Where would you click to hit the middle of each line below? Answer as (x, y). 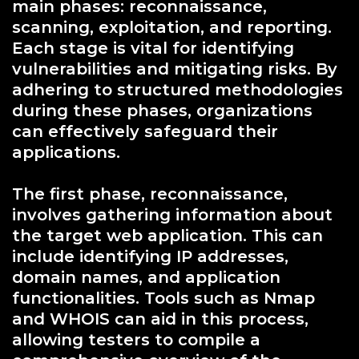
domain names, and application (146, 277)
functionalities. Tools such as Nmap (163, 298)
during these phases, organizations (162, 110)
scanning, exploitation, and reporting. (172, 27)
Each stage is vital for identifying (153, 48)
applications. (66, 152)
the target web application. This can (167, 235)
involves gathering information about (172, 214)
